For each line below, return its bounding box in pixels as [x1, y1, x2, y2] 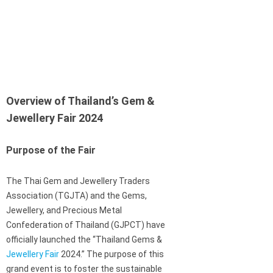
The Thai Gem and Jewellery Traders [6, 176, 150, 186]
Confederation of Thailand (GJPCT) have [6, 220, 165, 230]
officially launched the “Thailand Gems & [6, 235, 162, 245]
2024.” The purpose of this [59, 249, 164, 260]
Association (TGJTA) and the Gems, [6, 191, 147, 201]
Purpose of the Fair [6, 144, 96, 157]
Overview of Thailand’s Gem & [6, 94, 155, 108]
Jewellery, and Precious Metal [6, 205, 122, 216]
